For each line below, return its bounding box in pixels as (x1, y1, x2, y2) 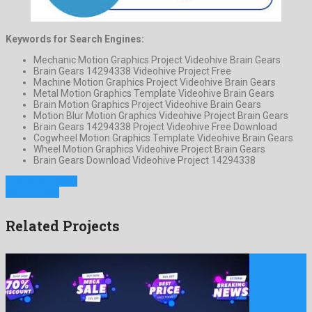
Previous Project (6, 175, 77, 187)
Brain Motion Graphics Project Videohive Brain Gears (33, 99, 261, 111)
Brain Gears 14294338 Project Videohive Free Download (33, 121, 277, 133)
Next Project (6, 187, 59, 198)
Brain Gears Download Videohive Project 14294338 (33, 155, 256, 166)
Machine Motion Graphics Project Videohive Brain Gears (33, 77, 276, 88)
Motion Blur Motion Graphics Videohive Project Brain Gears (33, 110, 288, 122)
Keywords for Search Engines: (6, 33, 144, 45)
